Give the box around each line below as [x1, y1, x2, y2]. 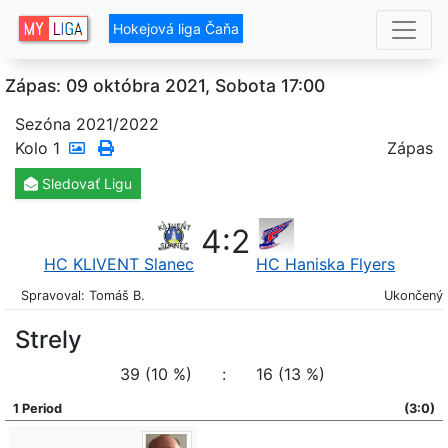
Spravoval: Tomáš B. [21, 288, 145, 303]
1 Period [13, 401, 62, 416]
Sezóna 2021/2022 [15, 114, 159, 134]
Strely [15, 325, 82, 354]
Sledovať [38, 175, 104, 192]
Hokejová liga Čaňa [113, 20, 240, 38]
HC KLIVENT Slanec [43, 254, 194, 274]
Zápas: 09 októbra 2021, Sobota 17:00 [5, 75, 325, 96]
